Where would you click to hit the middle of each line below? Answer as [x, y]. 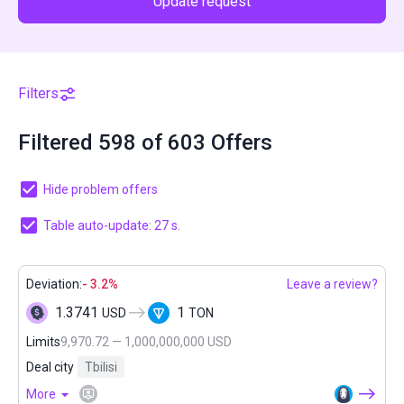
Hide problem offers [101, 189]
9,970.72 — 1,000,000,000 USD [146, 342]
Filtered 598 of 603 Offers [145, 142]
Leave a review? [332, 284]
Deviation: [54, 284]
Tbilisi [101, 367]
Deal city [50, 367]
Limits [43, 342]
